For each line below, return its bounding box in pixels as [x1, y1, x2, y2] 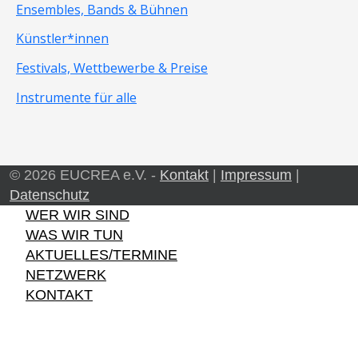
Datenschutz [10, 186, 89, 203]
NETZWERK [26, 266, 106, 283]
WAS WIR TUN [26, 226, 123, 243]
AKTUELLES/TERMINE [26, 246, 177, 263]
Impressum [221, 166, 292, 183]
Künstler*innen [16, 30, 109, 48]
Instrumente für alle [16, 89, 137, 107]
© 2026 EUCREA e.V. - [10, 166, 160, 183]
